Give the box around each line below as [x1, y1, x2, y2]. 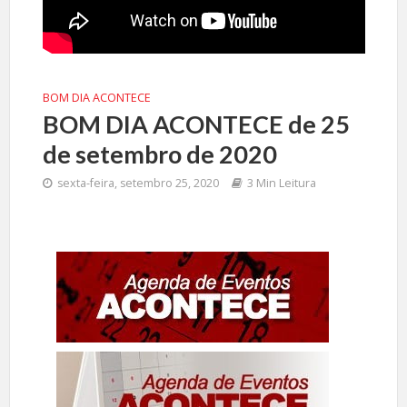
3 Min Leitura [246, 175, 316, 191]
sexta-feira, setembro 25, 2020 [56, 175, 219, 191]
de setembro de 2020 [42, 139, 277, 169]
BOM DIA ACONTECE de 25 [42, 109, 350, 139]
